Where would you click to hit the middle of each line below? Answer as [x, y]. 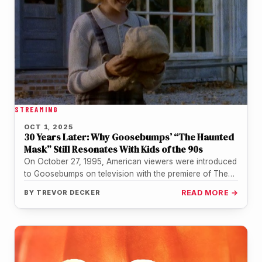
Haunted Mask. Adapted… [71, 186]
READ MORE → [209, 192]
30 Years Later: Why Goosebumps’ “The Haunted [129, 137]
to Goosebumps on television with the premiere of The [126, 173]
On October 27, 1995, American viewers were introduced [130, 161]
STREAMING [37, 109]
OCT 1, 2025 [49, 127]
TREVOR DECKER [68, 192]
